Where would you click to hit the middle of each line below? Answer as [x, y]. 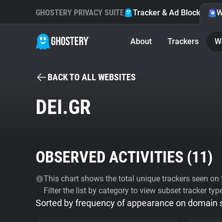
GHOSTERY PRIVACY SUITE [80, 13]
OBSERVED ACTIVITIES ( [114, 157]
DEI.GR [63, 107]
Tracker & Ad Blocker [170, 13]
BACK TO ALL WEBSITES [92, 77]
